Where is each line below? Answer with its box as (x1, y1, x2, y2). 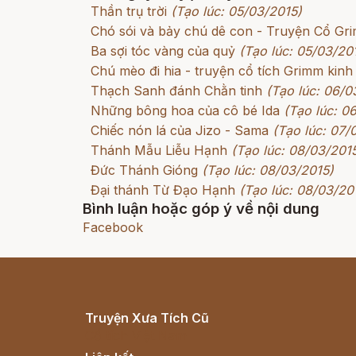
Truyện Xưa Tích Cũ (85, 310, 209, 326)
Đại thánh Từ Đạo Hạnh (91, 182, 235, 198)
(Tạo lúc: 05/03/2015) (171, 3, 302, 19)
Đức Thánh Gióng (91, 162, 198, 178)
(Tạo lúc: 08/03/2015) (202, 162, 334, 178)
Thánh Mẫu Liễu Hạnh (91, 142, 227, 158)
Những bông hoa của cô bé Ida (91, 103, 280, 118)
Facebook (83, 219, 143, 235)
